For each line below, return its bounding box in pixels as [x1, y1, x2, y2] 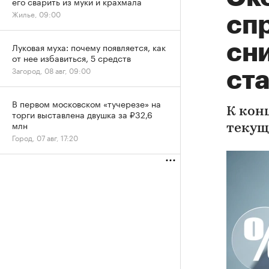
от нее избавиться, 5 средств [12, 51, 131, 64]
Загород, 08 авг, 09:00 [12, 64, 91, 76]
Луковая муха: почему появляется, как [12, 40, 166, 53]
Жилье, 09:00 [12, 8, 61, 19]
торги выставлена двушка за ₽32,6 [12, 107, 153, 121]
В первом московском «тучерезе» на [12, 97, 161, 110]
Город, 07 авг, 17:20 [12, 131, 78, 143]
